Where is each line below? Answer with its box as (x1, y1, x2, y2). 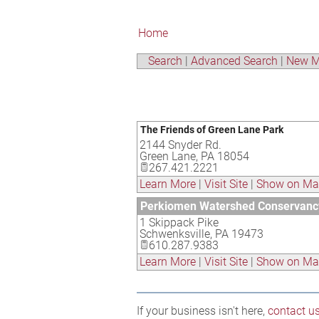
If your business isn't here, (137, 304, 268, 318)
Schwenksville (140, 227, 210, 241)
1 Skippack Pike (140, 216, 219, 229)
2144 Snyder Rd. (140, 138, 221, 152)
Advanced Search (191, 54, 278, 68)
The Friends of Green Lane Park (140, 124, 283, 135)
